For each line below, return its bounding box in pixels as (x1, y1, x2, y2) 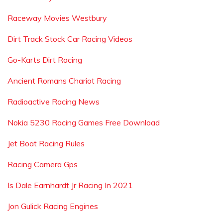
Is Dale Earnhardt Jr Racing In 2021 (7, 180, 133, 190)
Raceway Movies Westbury (7, 13, 107, 23)
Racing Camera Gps (7, 159, 78, 169)
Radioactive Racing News (7, 97, 100, 107)
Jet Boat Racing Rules (7, 138, 85, 148)
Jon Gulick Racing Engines (7, 201, 98, 211)
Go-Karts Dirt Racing (7, 55, 82, 65)
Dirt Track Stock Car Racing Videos (7, 34, 132, 44)
